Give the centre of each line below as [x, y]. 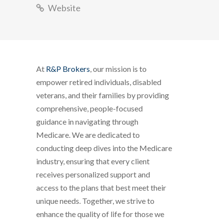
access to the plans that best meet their [101, 187]
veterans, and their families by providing [103, 95]
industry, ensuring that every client [93, 161]
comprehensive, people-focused [89, 108]
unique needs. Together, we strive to [95, 201]
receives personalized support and [93, 174]
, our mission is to [118, 69]
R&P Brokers [68, 69]
